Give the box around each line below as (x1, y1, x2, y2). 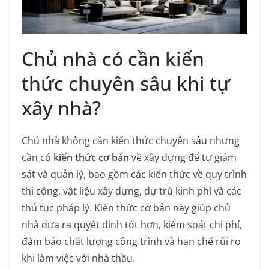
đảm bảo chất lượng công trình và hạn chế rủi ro (22, 234, 241, 248)
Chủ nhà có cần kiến (22, 45, 204, 71)
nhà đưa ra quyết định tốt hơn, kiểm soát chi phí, (22, 217, 242, 231)
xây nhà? (22, 94, 101, 121)
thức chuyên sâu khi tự (22, 70, 230, 96)
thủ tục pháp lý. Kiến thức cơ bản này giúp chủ (22, 201, 231, 214)
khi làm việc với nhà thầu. (22, 251, 135, 265)
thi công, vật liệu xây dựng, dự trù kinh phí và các (22, 184, 241, 198)
